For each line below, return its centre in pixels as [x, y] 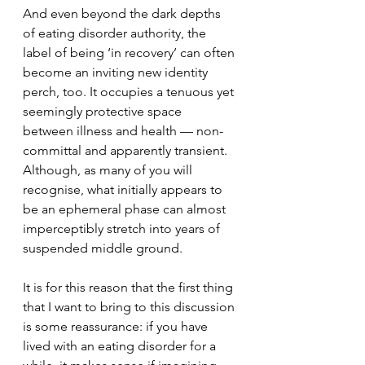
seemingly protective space [104, 111]
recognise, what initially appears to [124, 189]
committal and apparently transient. [127, 150]
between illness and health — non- [123, 131]
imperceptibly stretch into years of [123, 229]
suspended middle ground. [103, 248]
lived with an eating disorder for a [121, 346]
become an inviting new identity [117, 72]
